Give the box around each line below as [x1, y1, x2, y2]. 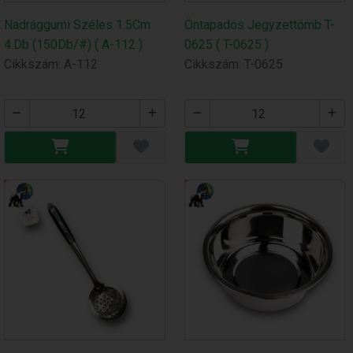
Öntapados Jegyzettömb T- [184, 17, 335, 33]
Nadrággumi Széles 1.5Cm [3, 17, 150, 33]
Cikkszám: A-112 [3, 57, 98, 72]
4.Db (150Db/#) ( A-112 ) [3, 37, 143, 53]
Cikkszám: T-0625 [184, 57, 283, 72]
